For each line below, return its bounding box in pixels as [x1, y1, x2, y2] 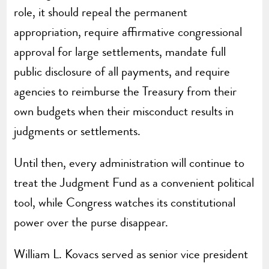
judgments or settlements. [14, 121, 141, 140]
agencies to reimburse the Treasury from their [14, 82, 237, 100]
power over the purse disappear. [14, 213, 169, 231]
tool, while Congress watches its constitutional [14, 193, 236, 211]
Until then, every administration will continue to [14, 153, 245, 172]
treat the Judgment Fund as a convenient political [14, 173, 255, 192]
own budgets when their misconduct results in [14, 101, 234, 120]
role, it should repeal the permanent [14, 2, 188, 21]
